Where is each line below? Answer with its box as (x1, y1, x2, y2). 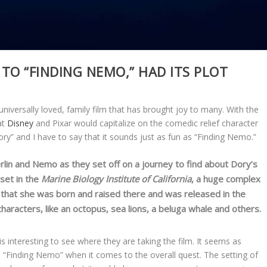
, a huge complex (191, 173, 261, 185)
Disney (7, 117, 34, 129)
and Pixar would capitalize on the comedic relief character (33, 117, 259, 129)
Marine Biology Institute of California (41, 173, 192, 185)
